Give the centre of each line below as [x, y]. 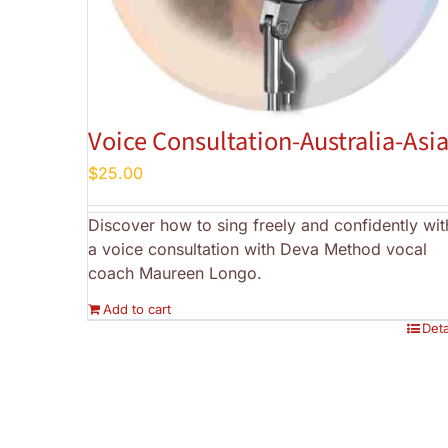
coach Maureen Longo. [175, 273]
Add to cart [137, 309]
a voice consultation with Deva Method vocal [257, 249]
